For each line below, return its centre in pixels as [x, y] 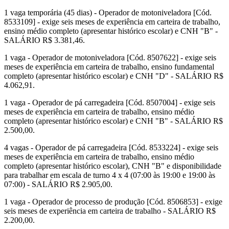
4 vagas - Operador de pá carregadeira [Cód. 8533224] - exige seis [111, 148]
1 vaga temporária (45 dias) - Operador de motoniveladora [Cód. [108, 13]
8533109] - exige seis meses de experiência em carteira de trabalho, [112, 22]
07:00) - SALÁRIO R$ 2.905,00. [58, 185]
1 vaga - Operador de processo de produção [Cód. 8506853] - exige [113, 202]
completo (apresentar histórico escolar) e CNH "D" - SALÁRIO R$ [114, 76]
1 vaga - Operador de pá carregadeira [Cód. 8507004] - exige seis [110, 103]
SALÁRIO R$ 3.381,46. [44, 40]
